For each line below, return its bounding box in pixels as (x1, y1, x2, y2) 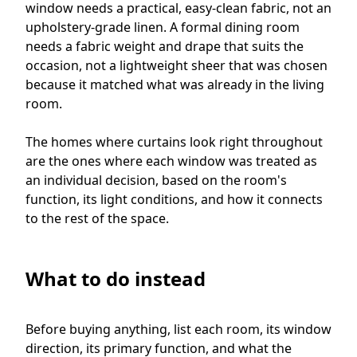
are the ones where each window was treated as (25, 151, 317, 170)
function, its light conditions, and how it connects (25, 190, 323, 208)
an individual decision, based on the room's (25, 171, 287, 189)
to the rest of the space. (25, 209, 169, 227)
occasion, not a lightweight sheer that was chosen (25, 56, 328, 74)
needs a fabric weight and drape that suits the (25, 37, 304, 55)
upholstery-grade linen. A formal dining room (25, 18, 300, 36)
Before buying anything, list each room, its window (25, 320, 331, 338)
